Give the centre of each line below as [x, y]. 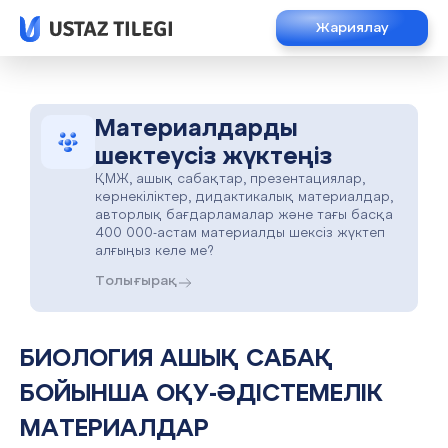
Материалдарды [196, 129]
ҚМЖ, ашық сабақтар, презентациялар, [230, 179]
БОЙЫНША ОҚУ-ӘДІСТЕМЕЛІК [201, 394]
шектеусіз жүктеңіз [213, 157]
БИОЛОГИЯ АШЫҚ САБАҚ [27, 359]
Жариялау [352, 28]
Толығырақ [136, 281]
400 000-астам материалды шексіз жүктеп [240, 233]
